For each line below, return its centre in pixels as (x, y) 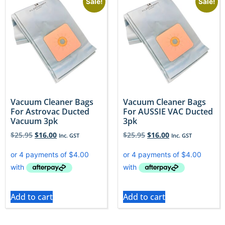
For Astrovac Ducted (50, 111)
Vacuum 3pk (34, 121)
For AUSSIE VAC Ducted (168, 111)
